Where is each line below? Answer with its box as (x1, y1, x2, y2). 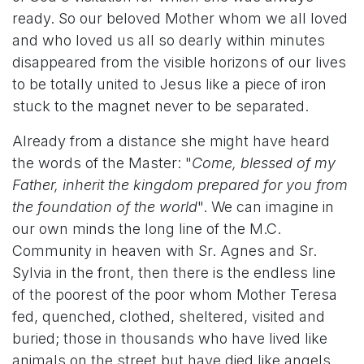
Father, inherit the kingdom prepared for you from (12, 176, 348, 193)
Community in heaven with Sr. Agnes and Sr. (12, 242, 317, 259)
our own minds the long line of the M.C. (12, 220, 281, 237)
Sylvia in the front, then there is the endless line (12, 264, 336, 281)
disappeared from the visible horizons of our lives (12, 54, 346, 71)
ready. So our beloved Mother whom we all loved (12, 10, 348, 27)
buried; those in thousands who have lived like (12, 330, 327, 347)
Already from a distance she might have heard (12, 132, 330, 149)
